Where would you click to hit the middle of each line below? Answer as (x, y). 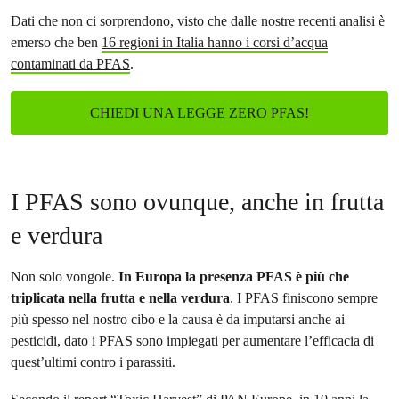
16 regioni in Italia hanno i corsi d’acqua (215, 42)
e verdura (57, 236)
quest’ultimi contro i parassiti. (95, 362)
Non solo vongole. (65, 277)
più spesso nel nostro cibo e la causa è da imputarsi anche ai (178, 319)
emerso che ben (56, 42)
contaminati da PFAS (70, 64)
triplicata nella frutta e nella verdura (120, 298)
